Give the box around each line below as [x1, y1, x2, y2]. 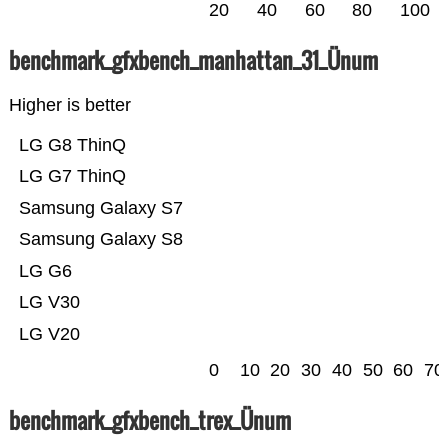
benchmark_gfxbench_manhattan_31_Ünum [8, 44, 378, 77]
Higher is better [8, 95, 131, 116]
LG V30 [18, 292, 80, 313]
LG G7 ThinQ [18, 166, 126, 187]
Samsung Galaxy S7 [18, 198, 183, 219]
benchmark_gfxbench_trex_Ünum [8, 404, 291, 437]
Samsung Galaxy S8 [18, 229, 183, 250]
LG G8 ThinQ [18, 135, 126, 156]
